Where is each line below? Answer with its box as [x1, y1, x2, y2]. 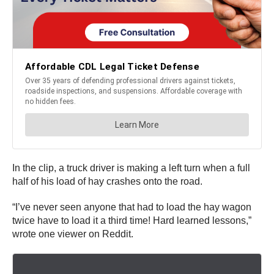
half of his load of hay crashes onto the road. [12, 176, 205, 187]
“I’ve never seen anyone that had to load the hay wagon [12, 202, 251, 213]
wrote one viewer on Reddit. [12, 229, 136, 240]
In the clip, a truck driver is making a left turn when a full [12, 163, 250, 174]
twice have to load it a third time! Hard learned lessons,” [12, 215, 251, 226]
